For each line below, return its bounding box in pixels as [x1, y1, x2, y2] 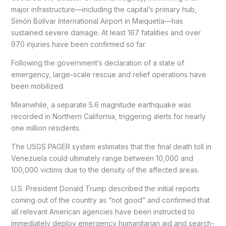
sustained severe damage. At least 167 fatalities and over [11, 28, 201, 37]
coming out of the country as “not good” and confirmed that [11, 195, 210, 204]
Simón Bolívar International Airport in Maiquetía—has [11, 16, 183, 25]
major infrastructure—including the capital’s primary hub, [11, 5, 197, 14]
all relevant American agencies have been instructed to [11, 207, 195, 216]
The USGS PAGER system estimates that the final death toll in [11, 142, 211, 151]
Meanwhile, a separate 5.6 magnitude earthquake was [11, 100, 191, 109]
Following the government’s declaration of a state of [11, 58, 184, 67]
